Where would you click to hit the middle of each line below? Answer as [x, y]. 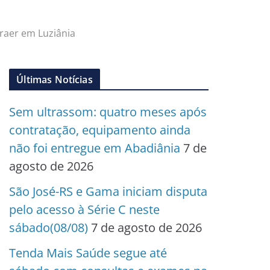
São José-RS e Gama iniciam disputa [108, 191]
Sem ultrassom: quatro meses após [108, 112]
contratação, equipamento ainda [100, 130]
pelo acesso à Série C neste [85, 209]
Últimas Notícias [55, 80]
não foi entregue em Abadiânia [95, 148]
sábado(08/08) [49, 228]
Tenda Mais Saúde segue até [88, 253]
